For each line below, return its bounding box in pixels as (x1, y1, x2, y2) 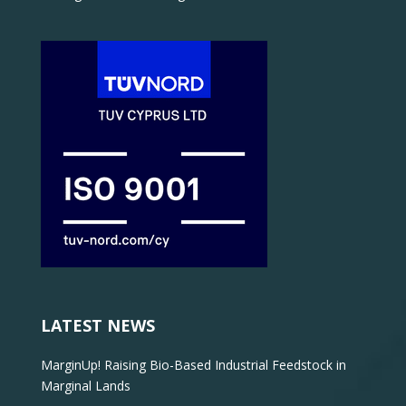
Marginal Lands (40, 377, 130, 395)
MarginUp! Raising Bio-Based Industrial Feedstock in (40, 356, 346, 374)
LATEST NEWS (40, 314, 155, 337)
